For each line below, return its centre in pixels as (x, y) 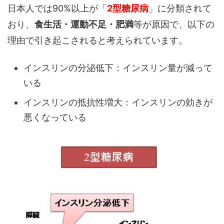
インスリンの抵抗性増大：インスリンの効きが (118, 102)
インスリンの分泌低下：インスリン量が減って (118, 68)
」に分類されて (180, 8)
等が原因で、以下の (174, 24)
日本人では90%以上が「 (57, 8)
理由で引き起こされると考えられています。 (97, 40)
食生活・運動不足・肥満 (84, 24)
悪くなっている (55, 117)
